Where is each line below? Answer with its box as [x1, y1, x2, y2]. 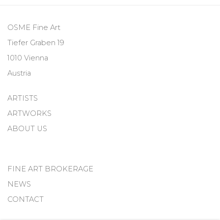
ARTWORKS [7, 109, 52, 118]
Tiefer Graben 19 [7, 38, 64, 47]
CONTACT [7, 194, 44, 204]
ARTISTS [7, 93, 38, 103]
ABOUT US [7, 124, 47, 133]
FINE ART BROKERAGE [7, 164, 93, 173]
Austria [7, 68, 31, 78]
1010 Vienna [7, 53, 48, 62]
